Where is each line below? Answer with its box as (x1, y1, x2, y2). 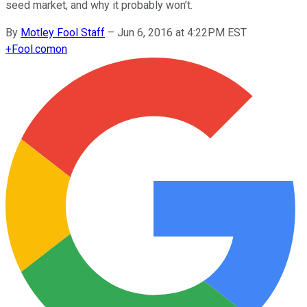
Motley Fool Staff (21, 25, 105, 39)
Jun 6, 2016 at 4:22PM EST (117, 25, 247, 39)
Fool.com (12, 42, 56, 56)
